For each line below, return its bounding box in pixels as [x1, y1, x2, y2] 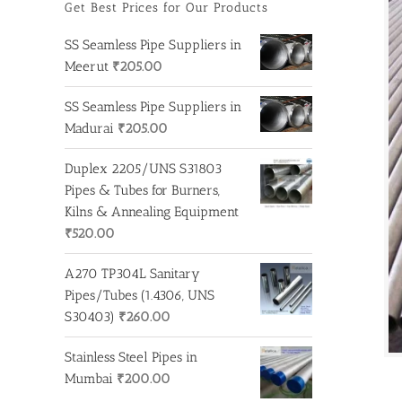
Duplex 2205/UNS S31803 [65, 160, 222, 177]
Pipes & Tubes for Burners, [65, 181, 220, 198]
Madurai [65, 119, 114, 136]
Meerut [65, 57, 109, 74]
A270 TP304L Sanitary [65, 265, 200, 282]
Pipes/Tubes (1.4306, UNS [65, 286, 214, 303]
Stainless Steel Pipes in [65, 348, 197, 365]
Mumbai [65, 370, 113, 387]
